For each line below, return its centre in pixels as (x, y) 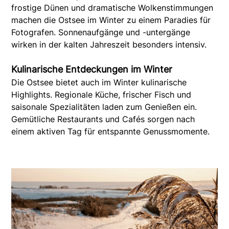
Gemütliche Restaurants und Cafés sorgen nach (103, 119)
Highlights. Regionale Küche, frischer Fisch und (101, 94)
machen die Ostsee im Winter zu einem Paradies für (111, 20)
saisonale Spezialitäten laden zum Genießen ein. (104, 107)
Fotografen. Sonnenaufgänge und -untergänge (101, 32)
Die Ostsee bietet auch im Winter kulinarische (99, 82)
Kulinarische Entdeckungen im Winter (92, 69)
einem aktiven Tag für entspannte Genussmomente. (111, 131)
